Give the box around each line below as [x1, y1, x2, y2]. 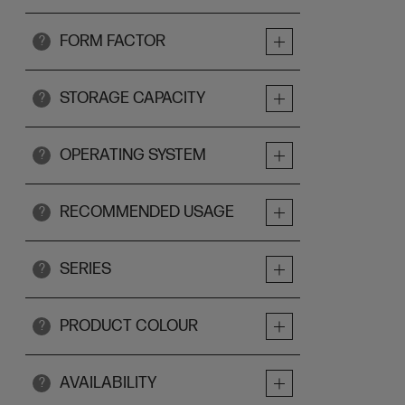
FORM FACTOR [60, 32, 165, 51]
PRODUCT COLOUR [60, 316, 198, 335]
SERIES [60, 259, 111, 278]
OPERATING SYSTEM [60, 146, 206, 165]
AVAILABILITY [60, 373, 156, 392]
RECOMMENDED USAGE [60, 202, 234, 221]
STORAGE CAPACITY [60, 89, 205, 108]
